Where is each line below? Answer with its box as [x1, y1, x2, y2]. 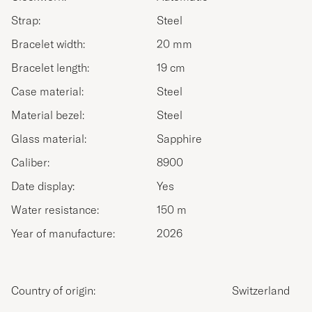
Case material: [11, 84, 84, 99]
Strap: [11, 13, 40, 28]
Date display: [11, 179, 75, 194]
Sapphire [157, 132, 202, 146]
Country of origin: [19, 283, 95, 298]
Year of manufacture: [11, 226, 115, 241]
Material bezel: [11, 108, 84, 123]
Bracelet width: [11, 37, 85, 52]
